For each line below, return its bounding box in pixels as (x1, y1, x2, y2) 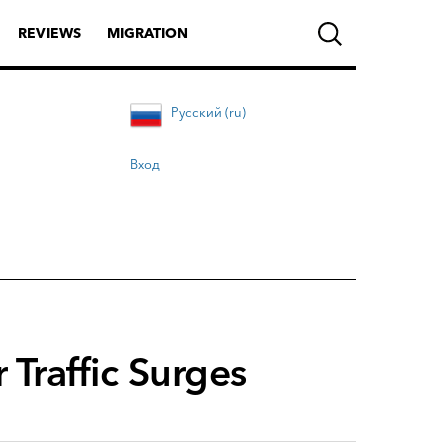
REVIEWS (18, 24, 81, 42)
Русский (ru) (171, 104, 246, 120)
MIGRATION (107, 24, 188, 42)
